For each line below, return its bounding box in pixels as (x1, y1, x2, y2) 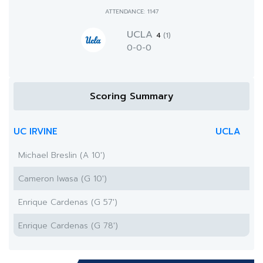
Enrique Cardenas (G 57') (18, 196, 117, 208)
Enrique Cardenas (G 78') (18, 220, 118, 232)
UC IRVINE (14, 125, 58, 138)
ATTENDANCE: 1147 (104, 7, 159, 16)
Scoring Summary (89, 89, 174, 103)
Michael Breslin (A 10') (18, 149, 105, 161)
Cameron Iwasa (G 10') (18, 173, 107, 185)
